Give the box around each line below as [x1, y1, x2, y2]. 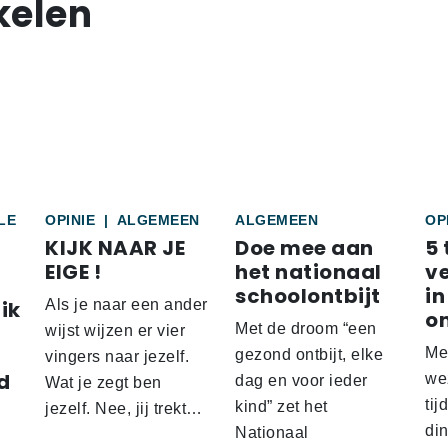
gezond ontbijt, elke [235, 346, 383, 364]
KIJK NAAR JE [45, 234, 185, 263]
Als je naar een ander [45, 296, 208, 314]
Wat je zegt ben [45, 374, 162, 392]
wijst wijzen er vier [45, 322, 185, 340]
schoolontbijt [235, 282, 381, 311]
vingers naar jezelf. [45, 348, 189, 366]
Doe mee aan [235, 234, 374, 263]
